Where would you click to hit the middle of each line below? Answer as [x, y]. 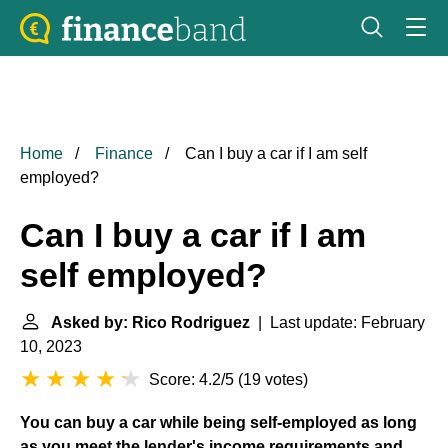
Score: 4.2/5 [191, 379]
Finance [124, 153]
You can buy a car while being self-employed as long [218, 422]
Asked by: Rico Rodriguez [150, 322]
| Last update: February [337, 322]
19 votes [273, 379]
